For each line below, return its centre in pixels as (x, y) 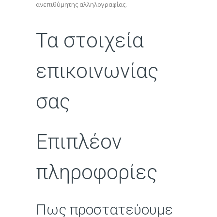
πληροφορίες (97, 172)
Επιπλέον (79, 142)
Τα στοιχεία (90, 40)
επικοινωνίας (97, 71)
